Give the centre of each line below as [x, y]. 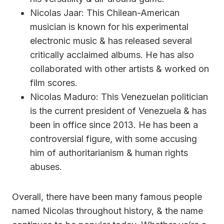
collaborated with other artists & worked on [119, 68]
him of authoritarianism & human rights [109, 152]
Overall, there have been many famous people [107, 196]
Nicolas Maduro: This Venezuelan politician [119, 96]
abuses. [46, 166]
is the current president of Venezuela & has [118, 110]
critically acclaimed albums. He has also [112, 54]
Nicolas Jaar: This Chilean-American [105, 12]
